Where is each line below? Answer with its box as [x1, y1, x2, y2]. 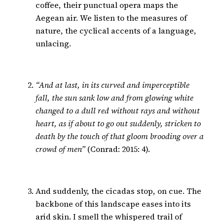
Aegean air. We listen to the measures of [36, 12, 187, 23]
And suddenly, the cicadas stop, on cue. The [36, 185, 201, 196]
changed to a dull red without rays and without [36, 105, 200, 116]
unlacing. [36, 37, 71, 49]
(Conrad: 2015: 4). [85, 144, 150, 155]
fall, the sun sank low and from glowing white [36, 92, 193, 104]
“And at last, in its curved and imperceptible [36, 79, 189, 91]
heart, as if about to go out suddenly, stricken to [36, 118, 201, 129]
